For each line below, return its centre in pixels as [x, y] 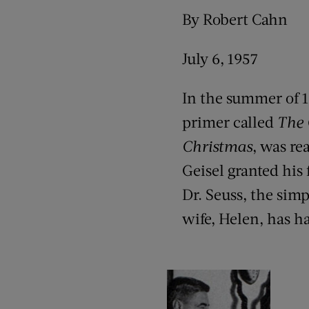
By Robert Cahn [235, 19]
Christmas [217, 146]
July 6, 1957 [220, 58]
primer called [230, 122]
